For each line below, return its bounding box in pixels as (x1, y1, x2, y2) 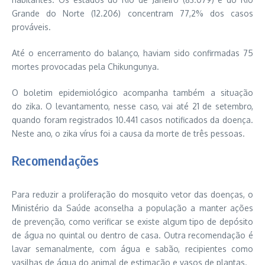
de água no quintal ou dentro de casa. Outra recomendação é (12, 230, 253, 240)
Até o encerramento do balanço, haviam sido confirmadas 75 (12, 47, 253, 58)
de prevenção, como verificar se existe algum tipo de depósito (12, 216, 253, 227)
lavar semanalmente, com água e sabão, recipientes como (12, 243, 253, 254)
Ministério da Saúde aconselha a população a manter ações (12, 202, 253, 213)
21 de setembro (192, 101, 252, 111)
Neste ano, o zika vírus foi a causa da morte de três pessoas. (12, 128, 245, 138)
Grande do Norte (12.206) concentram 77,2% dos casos (12, 8, 253, 18)
